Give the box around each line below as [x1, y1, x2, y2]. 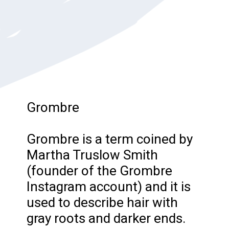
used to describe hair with [27, 194, 178, 210]
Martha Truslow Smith [27, 147, 158, 163]
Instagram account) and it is [27, 178, 191, 194]
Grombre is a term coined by [27, 131, 193, 147]
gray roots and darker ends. [27, 210, 186, 226]
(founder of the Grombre [27, 163, 173, 178]
